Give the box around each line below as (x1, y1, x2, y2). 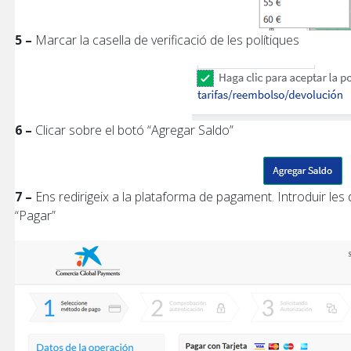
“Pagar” (15, 207, 56, 224)
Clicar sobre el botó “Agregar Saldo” (32, 121, 233, 139)
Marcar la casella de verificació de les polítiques (32, 31, 299, 49)
